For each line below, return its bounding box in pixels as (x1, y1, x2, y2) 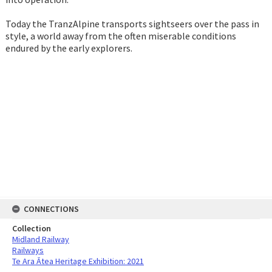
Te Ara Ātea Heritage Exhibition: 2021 (12, 256, 144, 267)
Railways (12, 245, 44, 256)
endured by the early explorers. (5, 42, 132, 55)
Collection (12, 223, 51, 234)
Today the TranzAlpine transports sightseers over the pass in (5, 18, 259, 30)
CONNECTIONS (24, 203, 79, 214)
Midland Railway (12, 234, 69, 245)
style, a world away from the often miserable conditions (5, 30, 236, 42)
